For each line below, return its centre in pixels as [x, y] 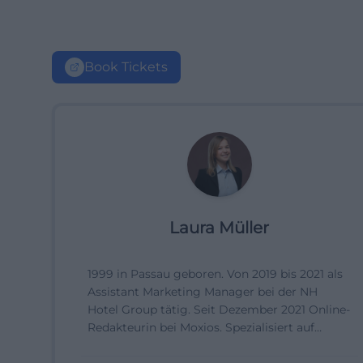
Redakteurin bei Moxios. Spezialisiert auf [201, 327]
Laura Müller [220, 228]
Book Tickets [126, 67]
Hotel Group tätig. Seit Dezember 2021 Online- [219, 310]
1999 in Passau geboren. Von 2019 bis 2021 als [215, 274]
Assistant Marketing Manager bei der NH [203, 292]
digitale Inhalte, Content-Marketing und [200, 345]
